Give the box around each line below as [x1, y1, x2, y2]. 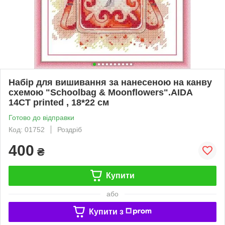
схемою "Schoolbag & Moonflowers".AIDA [9, 87, 192, 97]
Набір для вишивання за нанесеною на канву [9, 77, 212, 87]
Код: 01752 [9, 125, 45, 134]
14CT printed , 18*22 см [9, 97, 109, 107]
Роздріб [57, 125, 82, 134]
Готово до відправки [9, 113, 74, 122]
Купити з [88, 207, 124, 216]
